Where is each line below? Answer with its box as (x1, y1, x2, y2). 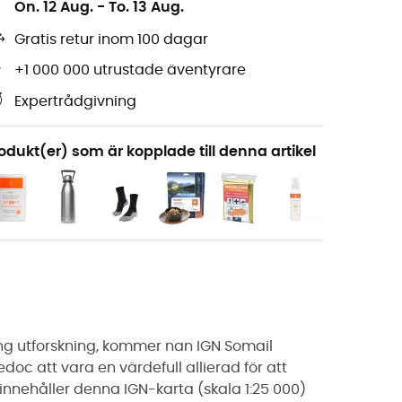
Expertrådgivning (14, 94, 136, 109)
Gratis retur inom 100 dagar (14, 32, 208, 48)
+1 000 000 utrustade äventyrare (14, 63, 246, 78)
